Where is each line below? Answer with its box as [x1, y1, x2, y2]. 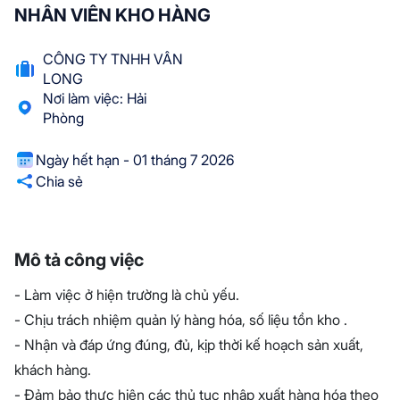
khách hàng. [14, 361, 91, 379]
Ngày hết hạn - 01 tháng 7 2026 [36, 151, 234, 169]
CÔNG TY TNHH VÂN [43, 50, 183, 68]
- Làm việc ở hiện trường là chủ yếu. [14, 286, 239, 304]
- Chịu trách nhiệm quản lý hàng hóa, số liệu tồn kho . [14, 311, 347, 329]
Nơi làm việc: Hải [43, 89, 146, 107]
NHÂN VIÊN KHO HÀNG [14, 4, 211, 26]
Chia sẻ [36, 172, 83, 190]
